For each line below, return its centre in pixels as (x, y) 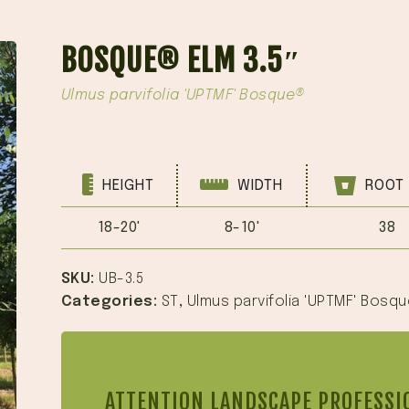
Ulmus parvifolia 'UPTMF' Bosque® (183, 95)
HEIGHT (126, 186)
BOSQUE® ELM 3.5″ (181, 60)
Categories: (111, 302)
